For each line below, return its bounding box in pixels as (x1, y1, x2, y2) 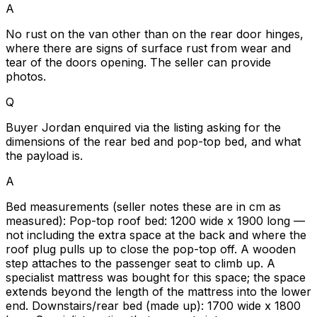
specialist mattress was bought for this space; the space (6, 270, 306, 284)
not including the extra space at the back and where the (6, 227, 306, 242)
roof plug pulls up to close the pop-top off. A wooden (6, 241, 296, 256)
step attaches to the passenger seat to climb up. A (6, 255, 275, 270)
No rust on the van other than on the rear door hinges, (6, 26, 304, 41)
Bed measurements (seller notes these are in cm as (6, 199, 281, 214)
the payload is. (6, 148, 83, 163)
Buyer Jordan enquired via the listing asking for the (6, 120, 281, 134)
